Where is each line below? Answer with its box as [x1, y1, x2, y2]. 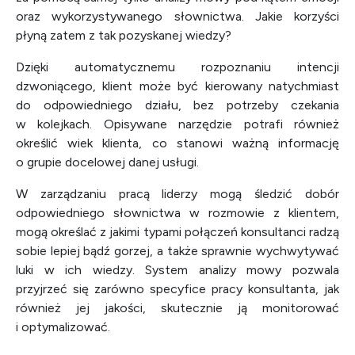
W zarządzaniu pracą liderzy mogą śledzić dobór [16, 186, 339, 201]
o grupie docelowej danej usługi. [16, 155, 199, 170]
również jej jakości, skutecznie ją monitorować [16, 300, 339, 315]
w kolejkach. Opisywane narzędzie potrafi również [16, 116, 339, 132]
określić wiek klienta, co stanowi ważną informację [16, 136, 339, 151]
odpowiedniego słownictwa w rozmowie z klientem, [16, 205, 339, 220]
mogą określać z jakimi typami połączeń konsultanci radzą [16, 224, 339, 239]
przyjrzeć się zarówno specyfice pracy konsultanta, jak [16, 281, 339, 296]
